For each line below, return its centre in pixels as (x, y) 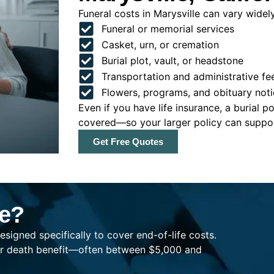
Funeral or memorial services (168, 29)
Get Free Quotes (128, 142)
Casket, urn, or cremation (160, 45)
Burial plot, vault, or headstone (172, 61)
